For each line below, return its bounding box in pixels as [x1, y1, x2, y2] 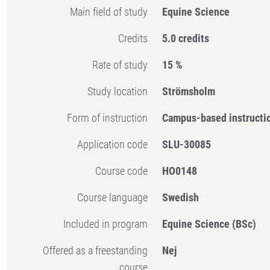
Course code [101, 165, 148, 178]
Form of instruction [72, 111, 148, 125]
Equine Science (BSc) [162, 218, 257, 231]
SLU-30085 [162, 138, 212, 151]
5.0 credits [162, 32, 210, 45]
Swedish [162, 191, 199, 204]
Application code [83, 138, 148, 151]
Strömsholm [162, 85, 216, 98]
